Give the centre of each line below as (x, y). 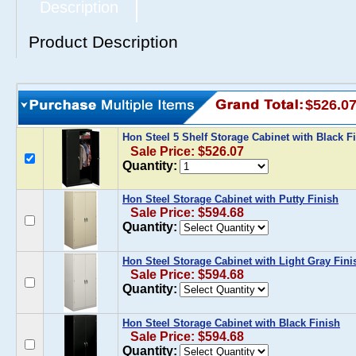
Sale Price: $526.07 (187, 151)
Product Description (103, 42)
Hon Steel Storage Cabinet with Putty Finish (230, 199)
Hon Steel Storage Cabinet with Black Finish (231, 323)
